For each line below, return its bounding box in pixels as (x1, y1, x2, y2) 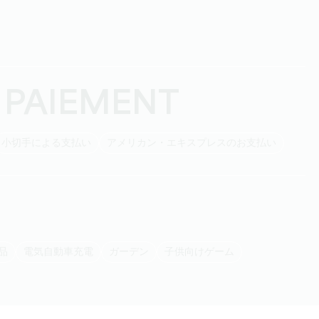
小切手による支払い (11, 138, 91, 148)
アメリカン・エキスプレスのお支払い (117, 138, 276, 148)
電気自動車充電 (33, 247, 93, 257)
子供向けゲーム (174, 247, 234, 257)
